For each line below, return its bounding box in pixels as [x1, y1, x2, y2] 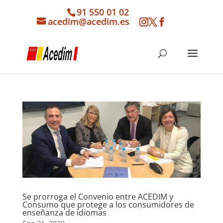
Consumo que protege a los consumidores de [22, 199, 194, 211]
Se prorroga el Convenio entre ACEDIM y [22, 191, 173, 203]
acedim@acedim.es [48, 15, 129, 27]
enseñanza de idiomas [22, 207, 107, 219]
